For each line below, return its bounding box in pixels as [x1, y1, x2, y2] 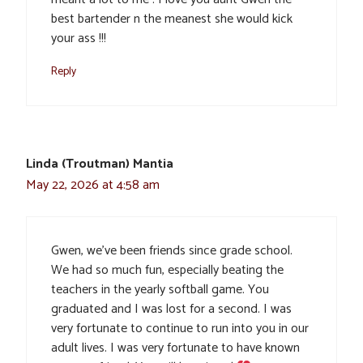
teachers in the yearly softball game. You [51, 279, 269, 301]
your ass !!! [51, 28, 106, 50]
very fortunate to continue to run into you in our [51, 318, 309, 340]
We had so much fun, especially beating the [51, 259, 284, 282]
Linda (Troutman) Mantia [26, 153, 173, 176]
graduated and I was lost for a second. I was [51, 298, 292, 321]
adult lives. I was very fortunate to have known [51, 337, 300, 360]
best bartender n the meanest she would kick [51, 8, 293, 31]
